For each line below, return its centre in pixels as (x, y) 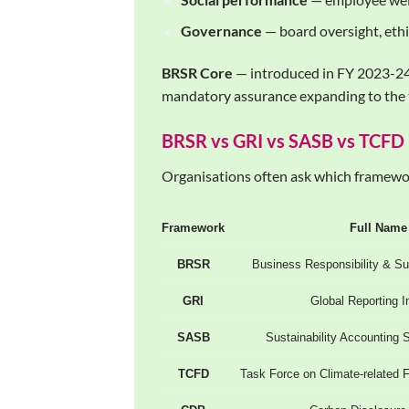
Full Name (378, 227)
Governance (221, 31)
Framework (194, 227)
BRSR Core (197, 72)
